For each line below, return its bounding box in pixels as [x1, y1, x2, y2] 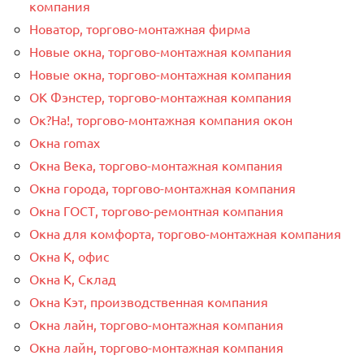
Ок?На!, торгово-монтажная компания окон [29, 110, 292, 128]
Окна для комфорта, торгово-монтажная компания [29, 224, 341, 241]
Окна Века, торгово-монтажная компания [29, 156, 283, 173]
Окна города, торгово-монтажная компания [29, 179, 296, 196]
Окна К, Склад [29, 270, 116, 287]
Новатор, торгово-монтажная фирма [29, 19, 250, 37]
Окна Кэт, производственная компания [29, 292, 268, 310]
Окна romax [29, 133, 100, 150]
